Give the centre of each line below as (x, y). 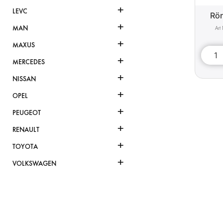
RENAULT (26, 130)
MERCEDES (29, 62)
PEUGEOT (27, 113)
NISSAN (24, 79)
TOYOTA (25, 147)
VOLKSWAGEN (34, 164)
